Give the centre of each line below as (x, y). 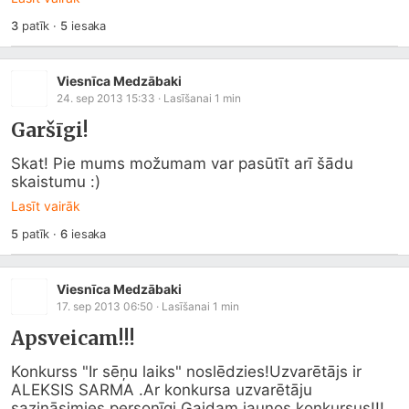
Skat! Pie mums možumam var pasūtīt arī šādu (182, 163)
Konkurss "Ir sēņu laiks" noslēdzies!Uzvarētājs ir (186, 372)
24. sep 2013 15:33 (106, 98)
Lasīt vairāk (46, 206)
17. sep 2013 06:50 (105, 306)
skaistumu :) (56, 182)
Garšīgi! (50, 130)
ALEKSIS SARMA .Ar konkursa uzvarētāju (162, 390)
